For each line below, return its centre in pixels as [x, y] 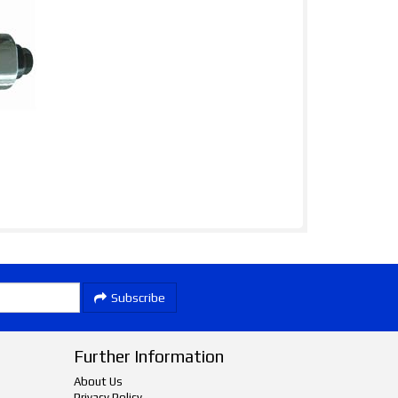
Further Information [149, 356]
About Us [99, 382]
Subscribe [138, 298]
